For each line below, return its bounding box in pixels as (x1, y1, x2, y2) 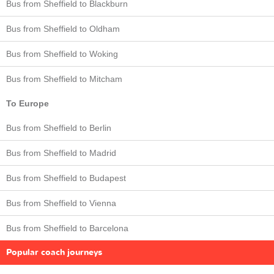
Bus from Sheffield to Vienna (6, 198, 116, 208)
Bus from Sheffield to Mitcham (6, 73, 122, 84)
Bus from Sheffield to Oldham (6, 23, 120, 34)
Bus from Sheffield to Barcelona (6, 223, 128, 233)
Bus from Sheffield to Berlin (6, 122, 111, 133)
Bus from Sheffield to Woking (6, 48, 118, 59)
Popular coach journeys (6, 246, 102, 258)
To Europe (6, 98, 49, 108)
